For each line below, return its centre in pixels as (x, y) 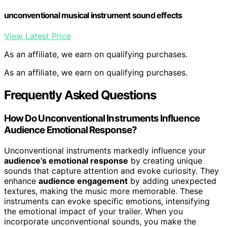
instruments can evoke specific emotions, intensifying (107, 201)
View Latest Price (37, 36)
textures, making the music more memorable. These (103, 191)
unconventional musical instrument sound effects (93, 15)
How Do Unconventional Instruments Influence (102, 119)
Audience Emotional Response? (70, 130)
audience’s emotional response (66, 160)
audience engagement (83, 181)
